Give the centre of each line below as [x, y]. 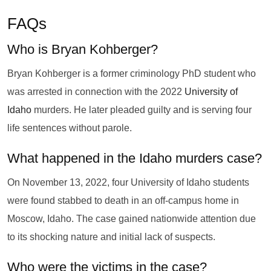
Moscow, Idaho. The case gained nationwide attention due [132, 219]
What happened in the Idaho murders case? [135, 158]
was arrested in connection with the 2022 [96, 92]
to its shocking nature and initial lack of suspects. [111, 237]
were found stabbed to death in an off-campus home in [123, 201]
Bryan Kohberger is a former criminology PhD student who [132, 73]
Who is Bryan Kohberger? [83, 49]
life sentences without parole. [70, 128]
